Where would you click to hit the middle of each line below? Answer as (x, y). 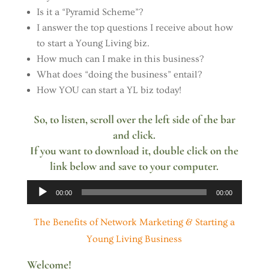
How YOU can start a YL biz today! (109, 90)
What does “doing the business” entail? (119, 74)
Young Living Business (134, 239)
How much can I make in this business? (120, 59)
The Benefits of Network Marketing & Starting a (134, 222)
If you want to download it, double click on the (134, 150)
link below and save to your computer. (134, 166)
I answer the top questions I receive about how (134, 27)
